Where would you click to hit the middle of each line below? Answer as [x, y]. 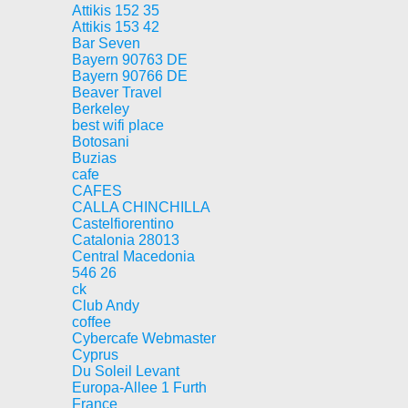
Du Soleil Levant [126, 371]
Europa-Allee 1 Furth [139, 388]
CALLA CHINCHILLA [141, 207]
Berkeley [101, 109]
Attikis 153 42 [116, 27]
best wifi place [118, 125]
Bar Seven [106, 43]
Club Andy [106, 306]
